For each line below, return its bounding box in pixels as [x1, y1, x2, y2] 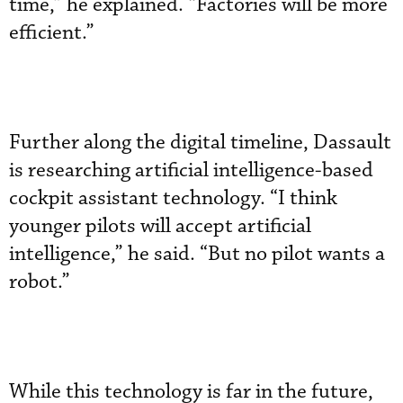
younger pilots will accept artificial [9, 212, 311, 239]
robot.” [9, 268, 70, 295]
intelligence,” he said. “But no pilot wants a [9, 240, 385, 267]
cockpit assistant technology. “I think [9, 184, 337, 211]
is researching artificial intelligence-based [9, 157, 373, 184]
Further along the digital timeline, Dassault [9, 129, 391, 156]
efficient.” [9, 19, 94, 46]
